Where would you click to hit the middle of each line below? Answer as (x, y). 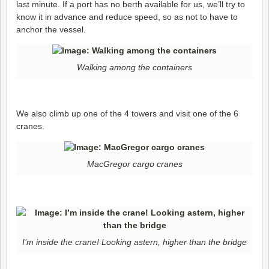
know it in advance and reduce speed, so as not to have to (127, 17)
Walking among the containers (134, 68)
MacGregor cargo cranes (134, 164)
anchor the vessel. (51, 29)
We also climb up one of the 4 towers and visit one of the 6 (127, 113)
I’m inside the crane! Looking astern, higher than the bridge (134, 242)
